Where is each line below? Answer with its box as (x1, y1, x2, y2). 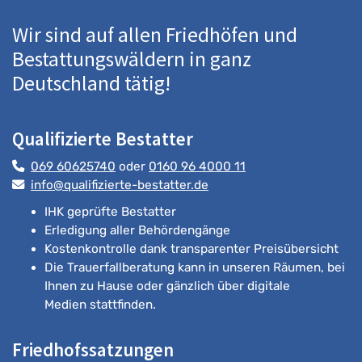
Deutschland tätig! (12, 69, 170, 96)
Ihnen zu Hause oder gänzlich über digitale (44, 278, 290, 293)
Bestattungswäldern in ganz (12, 45, 251, 72)
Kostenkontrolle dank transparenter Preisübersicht (44, 241, 339, 256)
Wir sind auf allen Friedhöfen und (12, 21, 297, 48)
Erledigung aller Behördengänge (44, 222, 230, 238)
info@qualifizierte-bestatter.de (31, 177, 208, 192)
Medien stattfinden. (44, 297, 156, 312)
